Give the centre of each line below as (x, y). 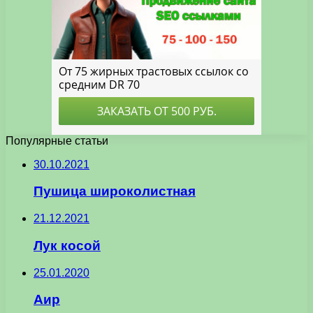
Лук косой (67, 245)
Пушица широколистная (115, 191)
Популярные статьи (57, 140)
